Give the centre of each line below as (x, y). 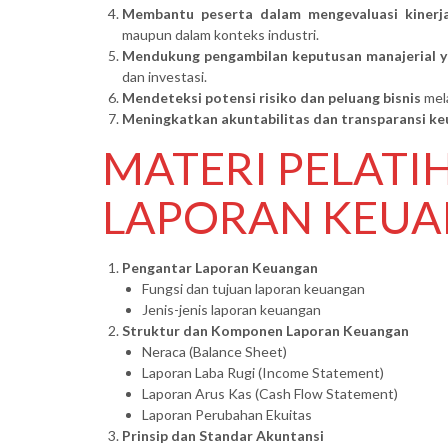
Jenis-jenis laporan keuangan (231, 309)
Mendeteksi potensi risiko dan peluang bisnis (271, 97)
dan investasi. (164, 76)
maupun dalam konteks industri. (220, 34)
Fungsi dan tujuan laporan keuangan (253, 288)
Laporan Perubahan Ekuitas (227, 414)
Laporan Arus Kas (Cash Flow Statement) (270, 393)
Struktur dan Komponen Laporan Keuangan (265, 330)
